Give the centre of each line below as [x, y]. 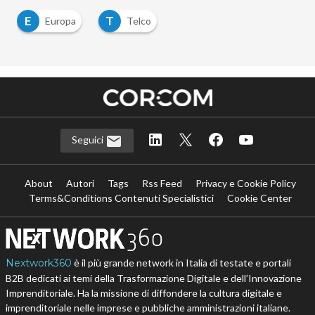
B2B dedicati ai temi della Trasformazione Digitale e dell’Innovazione [153, 278]
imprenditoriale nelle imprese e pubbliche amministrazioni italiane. [148, 307]
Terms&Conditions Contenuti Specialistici [122, 198]
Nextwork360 [38, 263]
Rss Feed [162, 183]
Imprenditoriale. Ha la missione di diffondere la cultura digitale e [143, 292]
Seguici [88, 140]
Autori [81, 183]
